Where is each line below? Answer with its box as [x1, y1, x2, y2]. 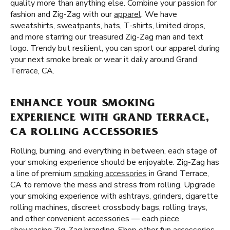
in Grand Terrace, [147, 168, 209, 179]
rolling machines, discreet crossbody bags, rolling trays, [10, 202, 207, 213]
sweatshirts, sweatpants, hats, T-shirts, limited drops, [10, 20, 205, 31]
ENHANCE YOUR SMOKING [10, 99, 155, 110]
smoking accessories [73, 168, 147, 179]
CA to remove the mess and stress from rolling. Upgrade [10, 179, 215, 190]
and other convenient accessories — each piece [10, 213, 179, 224]
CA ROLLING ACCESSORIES [10, 127, 158, 139]
